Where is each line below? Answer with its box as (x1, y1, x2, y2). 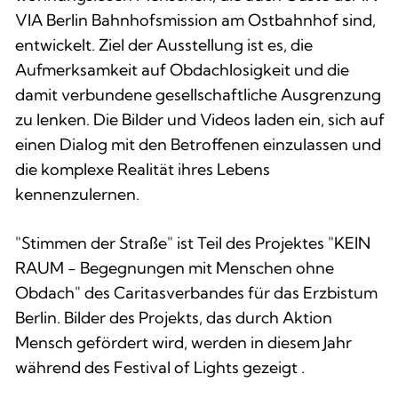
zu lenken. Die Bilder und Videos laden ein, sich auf (15, 108, 385, 130)
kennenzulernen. (15, 183, 139, 204)
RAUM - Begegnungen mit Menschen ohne (15, 257, 334, 278)
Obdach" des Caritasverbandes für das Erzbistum (15, 282, 378, 303)
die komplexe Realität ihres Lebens (15, 158, 270, 179)
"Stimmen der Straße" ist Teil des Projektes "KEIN (15, 232, 370, 253)
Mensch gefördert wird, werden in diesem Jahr (15, 331, 352, 353)
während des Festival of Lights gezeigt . (15, 356, 305, 378)
